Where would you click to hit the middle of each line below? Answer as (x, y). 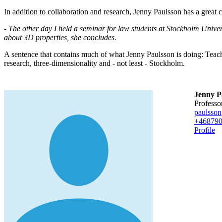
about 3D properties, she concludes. (60, 37)
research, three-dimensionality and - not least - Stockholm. (94, 63)
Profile (204, 130)
